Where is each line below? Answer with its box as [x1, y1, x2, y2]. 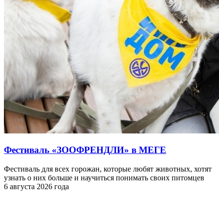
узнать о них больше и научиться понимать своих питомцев [4, 173, 204, 182]
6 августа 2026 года [4, 182, 69, 191]
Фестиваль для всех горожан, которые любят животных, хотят [4, 164, 212, 173]
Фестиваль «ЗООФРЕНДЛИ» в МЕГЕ [4, 144, 166, 155]
